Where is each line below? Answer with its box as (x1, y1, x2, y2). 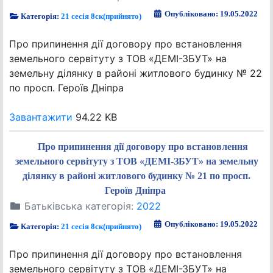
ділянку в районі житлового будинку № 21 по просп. (23, 171, 250, 181)
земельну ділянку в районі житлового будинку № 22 (9, 67, 262, 79)
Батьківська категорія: (21, 200, 136, 212)
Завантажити (9, 111, 73, 123)
